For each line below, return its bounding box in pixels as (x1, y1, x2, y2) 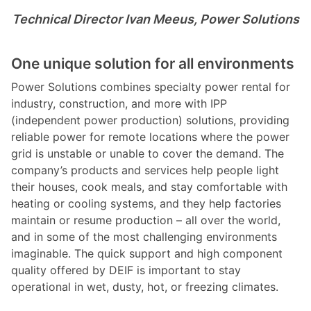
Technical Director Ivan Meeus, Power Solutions (11, 11, 299, 26)
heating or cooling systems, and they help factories (11, 196, 281, 210)
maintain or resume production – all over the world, (11, 212, 280, 227)
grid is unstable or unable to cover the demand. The (11, 146, 284, 160)
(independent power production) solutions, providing (11, 112, 289, 127)
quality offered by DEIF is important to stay (11, 262, 241, 277)
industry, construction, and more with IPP (11, 96, 227, 110)
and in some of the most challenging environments (11, 229, 277, 244)
